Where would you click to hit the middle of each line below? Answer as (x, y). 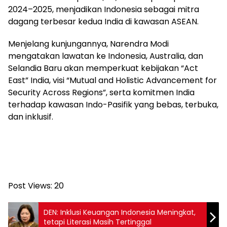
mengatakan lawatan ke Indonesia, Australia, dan (106, 56)
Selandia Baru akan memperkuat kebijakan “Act (103, 68)
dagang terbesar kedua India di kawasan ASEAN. (103, 22)
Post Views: (30, 186)
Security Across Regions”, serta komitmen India (101, 93)
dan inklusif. (31, 117)
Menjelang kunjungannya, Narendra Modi (88, 44)
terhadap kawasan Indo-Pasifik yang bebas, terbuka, (113, 105)
